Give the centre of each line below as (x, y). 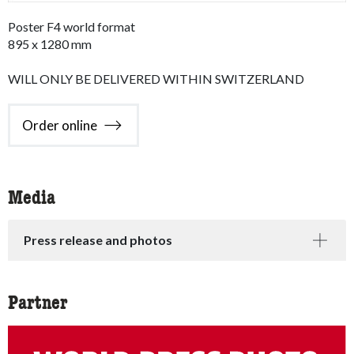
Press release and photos (98, 240)
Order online (60, 125)
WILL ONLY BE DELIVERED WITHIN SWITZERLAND (156, 79)
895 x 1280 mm (50, 44)
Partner (38, 305)
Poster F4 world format (72, 27)
